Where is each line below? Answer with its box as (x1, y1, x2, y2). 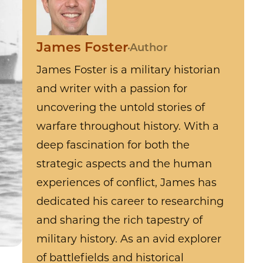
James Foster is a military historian (36, 65, 221, 77)
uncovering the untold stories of (36, 103, 205, 114)
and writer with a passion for (36, 84, 188, 96)
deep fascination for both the (36, 140, 190, 152)
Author (130, 43, 168, 55)
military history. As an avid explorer (36, 234, 222, 246)
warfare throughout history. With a (36, 122, 220, 133)
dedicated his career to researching (36, 197, 224, 208)
